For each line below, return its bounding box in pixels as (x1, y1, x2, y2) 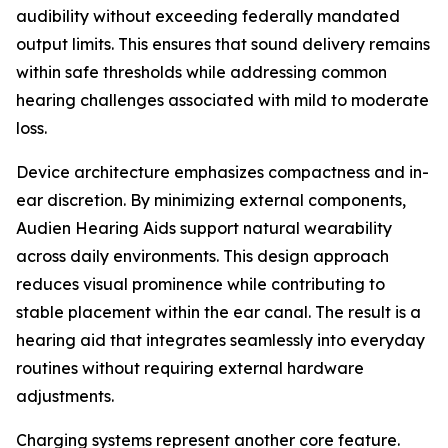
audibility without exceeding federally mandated (16, 6, 400, 27)
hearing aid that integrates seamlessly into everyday (16, 330, 425, 351)
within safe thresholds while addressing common (16, 62, 387, 83)
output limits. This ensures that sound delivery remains (16, 34, 430, 55)
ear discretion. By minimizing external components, (16, 190, 406, 211)
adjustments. (16, 386, 114, 407)
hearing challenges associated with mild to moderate (16, 90, 429, 111)
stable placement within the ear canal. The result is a (16, 302, 421, 323)
